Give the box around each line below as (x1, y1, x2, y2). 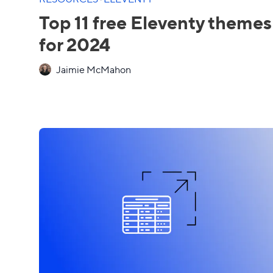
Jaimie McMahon (56, 63, 131, 76)
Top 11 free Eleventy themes (39, 9, 272, 34)
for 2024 (39, 31, 110, 56)
